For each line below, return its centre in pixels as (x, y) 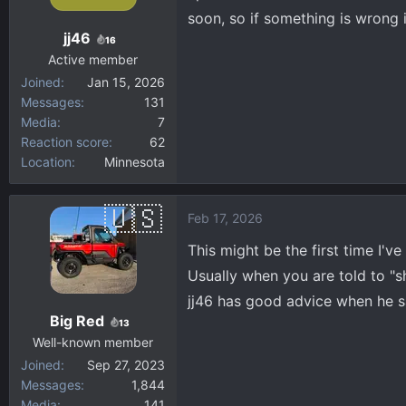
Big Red (77, 321)
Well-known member (93, 342)
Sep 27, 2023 (126, 365)
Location (46, 162)
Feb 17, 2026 (225, 218)
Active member (93, 59)
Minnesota (135, 162)
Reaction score (65, 142)
